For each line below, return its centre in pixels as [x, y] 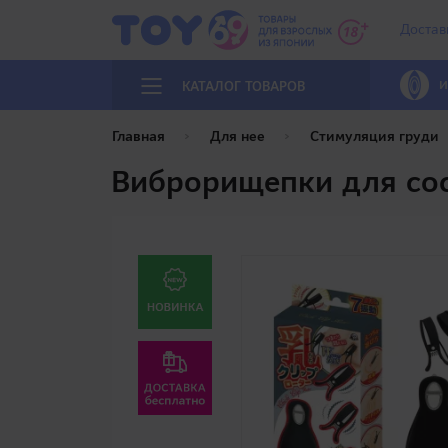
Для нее [237, 136]
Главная [138, 136]
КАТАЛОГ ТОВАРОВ [244, 86]
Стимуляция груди [374, 136]
